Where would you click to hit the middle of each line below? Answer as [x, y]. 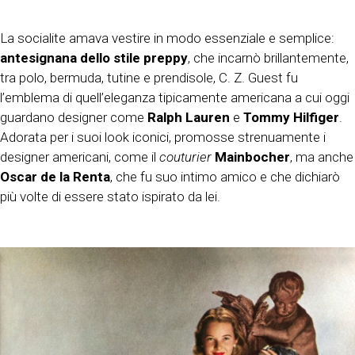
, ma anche [322, 157]
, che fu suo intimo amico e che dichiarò [225, 177]
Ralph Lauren [189, 118]
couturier [185, 157]
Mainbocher [252, 157]
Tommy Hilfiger [291, 118]
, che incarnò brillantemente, [268, 58]
